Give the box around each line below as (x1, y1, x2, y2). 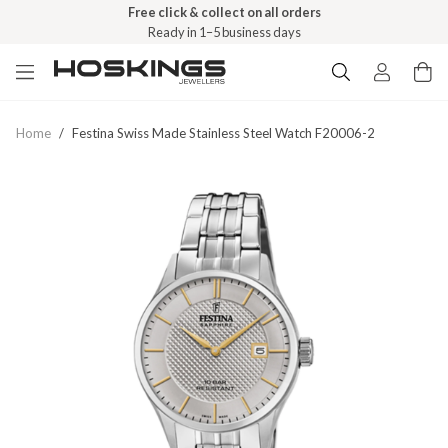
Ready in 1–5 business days (147, 24, 301, 40)
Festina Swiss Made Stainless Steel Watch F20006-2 (72, 125, 375, 141)
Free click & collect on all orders (127, 4, 321, 20)
